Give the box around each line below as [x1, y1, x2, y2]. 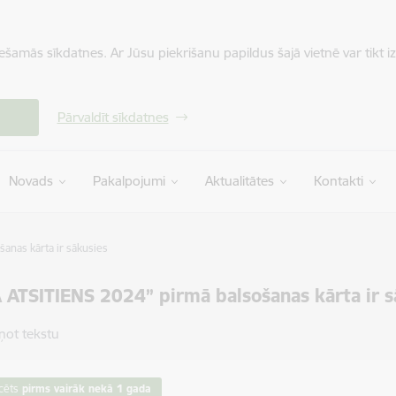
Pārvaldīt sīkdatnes [57, 109, 169, 126]
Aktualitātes [204, 172, 274, 189]
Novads [8, 172, 53, 189]
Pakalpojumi [92, 172, 165, 189]
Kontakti [313, 172, 363, 189]
